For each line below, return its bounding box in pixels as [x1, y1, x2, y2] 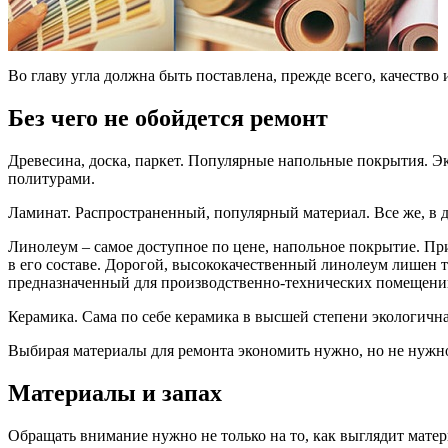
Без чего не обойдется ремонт [8, 105, 328, 132]
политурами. [8, 170, 95, 188]
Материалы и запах [8, 380, 222, 407]
